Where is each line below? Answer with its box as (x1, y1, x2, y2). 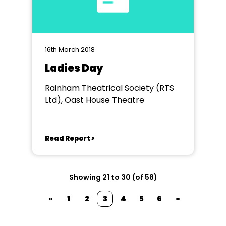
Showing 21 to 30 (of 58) (69, 172, 157, 182)
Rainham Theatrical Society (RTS (45, 82, 174, 94)
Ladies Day (45, 61, 103, 75)
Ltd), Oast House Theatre (45, 94, 144, 106)
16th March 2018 (45, 45, 95, 54)
